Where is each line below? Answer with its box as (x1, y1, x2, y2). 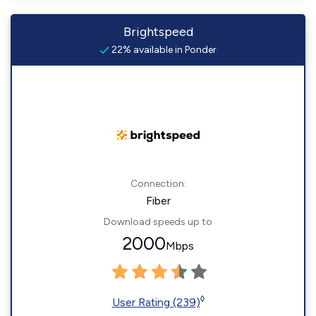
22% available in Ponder (109, 44, 217, 56)
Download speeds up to (104, 216, 212, 228)
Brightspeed (123, 24, 193, 39)
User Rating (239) (111, 296, 200, 309)
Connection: (130, 178, 186, 190)
